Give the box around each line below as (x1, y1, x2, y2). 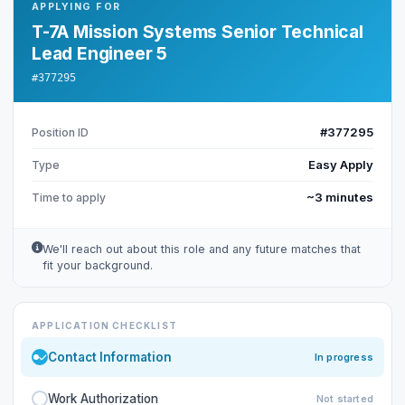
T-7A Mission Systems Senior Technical (32, 21, 363, 42)
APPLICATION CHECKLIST (32, 320, 177, 331)
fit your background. (42, 259, 153, 272)
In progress (314, 351, 373, 363)
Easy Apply (308, 157, 373, 172)
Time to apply (32, 190, 106, 204)
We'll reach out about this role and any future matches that (42, 242, 361, 256)
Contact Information (48, 350, 172, 364)
